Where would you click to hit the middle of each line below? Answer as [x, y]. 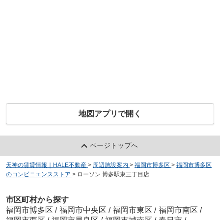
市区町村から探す [37, 199]
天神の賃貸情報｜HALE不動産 [46, 165]
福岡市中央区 [83, 210]
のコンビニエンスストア [38, 175]
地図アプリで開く [110, 114]
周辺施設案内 [110, 165]
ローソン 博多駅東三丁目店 [113, 175]
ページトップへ [114, 146]
